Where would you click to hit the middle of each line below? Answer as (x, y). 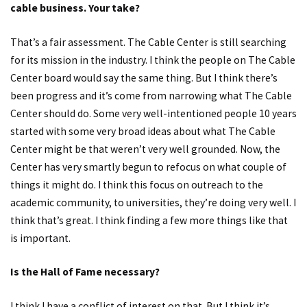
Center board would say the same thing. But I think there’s (144, 77)
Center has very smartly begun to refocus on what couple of (148, 167)
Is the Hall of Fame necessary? (85, 272)
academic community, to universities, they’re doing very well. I (153, 202)
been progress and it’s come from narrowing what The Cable (151, 95)
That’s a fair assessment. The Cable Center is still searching (148, 42)
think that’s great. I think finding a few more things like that (149, 220)
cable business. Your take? (75, 8)
